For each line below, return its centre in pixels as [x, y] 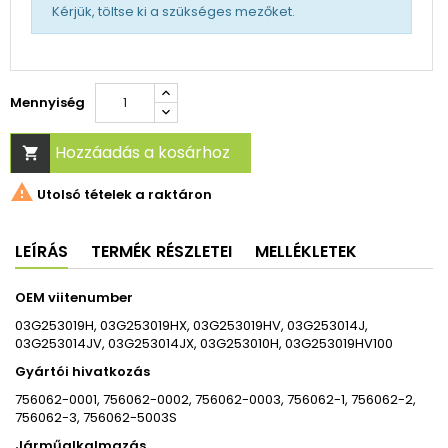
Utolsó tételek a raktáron [123, 195]
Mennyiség [47, 103]
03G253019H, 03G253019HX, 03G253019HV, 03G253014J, [191, 326]
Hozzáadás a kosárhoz [142, 153]
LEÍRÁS [41, 252]
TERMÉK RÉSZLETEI [161, 252]
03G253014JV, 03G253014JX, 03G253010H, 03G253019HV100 [204, 344]
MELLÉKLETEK [306, 252]
